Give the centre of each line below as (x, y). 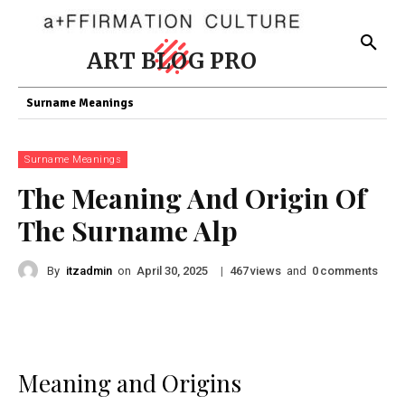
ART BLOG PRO (172, 61)
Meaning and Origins (130, 383)
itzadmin (89, 270)
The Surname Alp (128, 231)
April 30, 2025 (172, 271)
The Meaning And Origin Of (192, 198)
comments (349, 270)
